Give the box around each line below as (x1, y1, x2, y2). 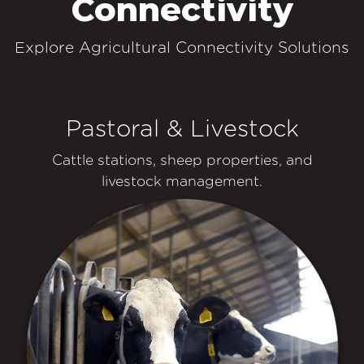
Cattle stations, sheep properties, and (51, 151, 313, 169)
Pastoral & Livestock (65, 114, 299, 143)
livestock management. (102, 172, 262, 190)
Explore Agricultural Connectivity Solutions (15, 38, 349, 58)
